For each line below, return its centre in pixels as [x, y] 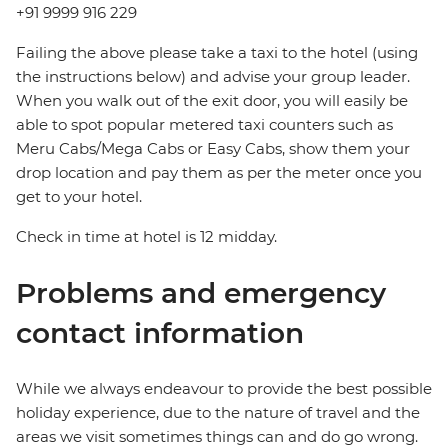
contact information [160, 333]
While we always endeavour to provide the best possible [224, 389]
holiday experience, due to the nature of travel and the [218, 413]
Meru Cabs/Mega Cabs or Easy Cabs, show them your [213, 149]
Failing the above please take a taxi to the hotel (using [217, 53]
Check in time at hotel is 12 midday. [146, 237]
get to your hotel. [79, 197]
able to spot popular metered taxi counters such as [204, 125]
